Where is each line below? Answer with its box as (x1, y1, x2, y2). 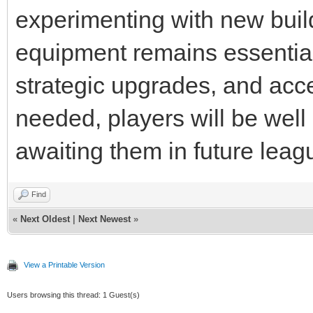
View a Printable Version (24, 260, 105, 269)
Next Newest (78, 213, 131, 224)
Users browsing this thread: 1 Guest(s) (7, 290, 140, 299)
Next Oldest (20, 213, 70, 224)
